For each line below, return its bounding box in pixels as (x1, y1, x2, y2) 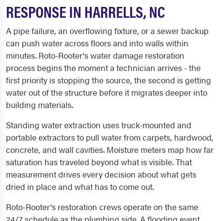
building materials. (6, 99, 73, 110)
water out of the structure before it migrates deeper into (6, 86, 207, 98)
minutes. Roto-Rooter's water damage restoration (6, 49, 184, 61)
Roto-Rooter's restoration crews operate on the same (6, 201, 198, 213)
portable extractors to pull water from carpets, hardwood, (6, 131, 214, 143)
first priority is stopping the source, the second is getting (6, 74, 211, 86)
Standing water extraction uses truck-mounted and (6, 119, 191, 131)
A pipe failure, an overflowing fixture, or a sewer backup (6, 25, 209, 37)
